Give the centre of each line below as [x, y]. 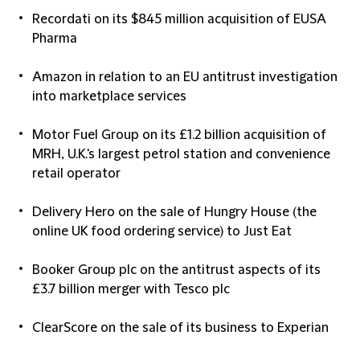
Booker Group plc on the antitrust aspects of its [176, 270]
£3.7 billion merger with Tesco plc [131, 289]
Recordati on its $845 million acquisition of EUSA [179, 19]
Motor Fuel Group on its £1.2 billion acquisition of [179, 135]
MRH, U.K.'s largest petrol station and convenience [181, 154]
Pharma [55, 39]
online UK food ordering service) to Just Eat [162, 231]
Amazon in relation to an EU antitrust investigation [185, 77]
